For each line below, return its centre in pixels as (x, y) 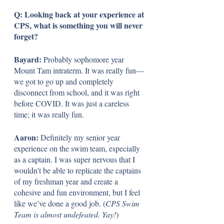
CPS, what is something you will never (79, 25)
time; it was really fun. (49, 114)
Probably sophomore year (84, 59)
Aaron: (27, 137)
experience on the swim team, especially (78, 148)
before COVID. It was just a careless (72, 103)
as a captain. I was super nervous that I (75, 159)
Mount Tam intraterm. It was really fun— (79, 70)
